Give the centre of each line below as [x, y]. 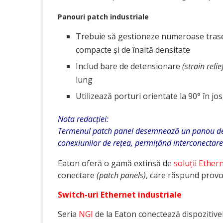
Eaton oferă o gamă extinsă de [116, 163]
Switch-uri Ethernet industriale [120, 195]
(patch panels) [121, 175]
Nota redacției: [83, 119]
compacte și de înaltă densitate [133, 50]
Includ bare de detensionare [129, 66]
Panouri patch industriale [103, 17]
